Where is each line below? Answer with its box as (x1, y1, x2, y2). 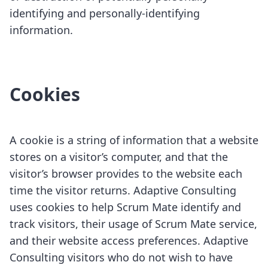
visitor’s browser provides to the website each (10, 166, 242, 181)
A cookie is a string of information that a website (10, 133, 258, 147)
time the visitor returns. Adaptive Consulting (10, 183, 236, 197)
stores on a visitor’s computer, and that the (10, 150, 228, 164)
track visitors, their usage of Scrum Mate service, (10, 217, 257, 231)
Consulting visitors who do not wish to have (10, 250, 233, 264)
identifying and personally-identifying (10, 6, 200, 20)
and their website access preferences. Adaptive (10, 233, 248, 248)
